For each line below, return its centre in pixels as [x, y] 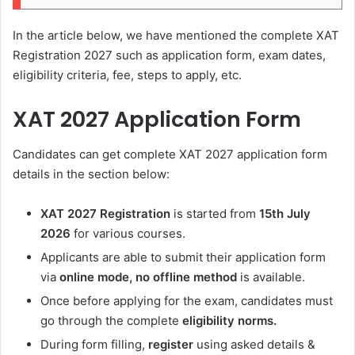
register [171, 345]
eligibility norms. [229, 321]
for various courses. [130, 234]
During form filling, [94, 345]
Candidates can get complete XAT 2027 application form [170, 155]
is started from [215, 214]
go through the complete [110, 321]
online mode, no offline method [147, 277]
